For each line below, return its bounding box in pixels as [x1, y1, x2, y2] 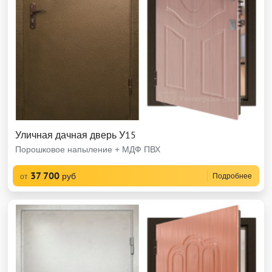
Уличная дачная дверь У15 [15, 129, 136, 141]
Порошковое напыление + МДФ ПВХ [15, 144, 160, 155]
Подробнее [212, 171, 252, 180]
